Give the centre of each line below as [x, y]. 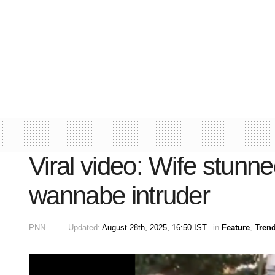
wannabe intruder [119, 195]
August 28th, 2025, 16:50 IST [154, 228]
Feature [236, 228]
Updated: [85, 228]
